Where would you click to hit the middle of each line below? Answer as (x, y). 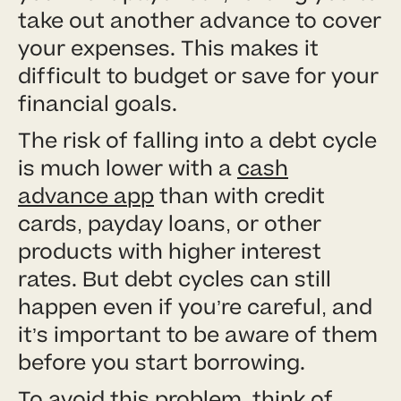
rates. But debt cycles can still (175, 279)
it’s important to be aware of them (198, 335)
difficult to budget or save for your (198, 76)
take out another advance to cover (200, 21)
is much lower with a (128, 168)
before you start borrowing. (162, 363)
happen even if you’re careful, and (195, 307)
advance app (86, 196)
